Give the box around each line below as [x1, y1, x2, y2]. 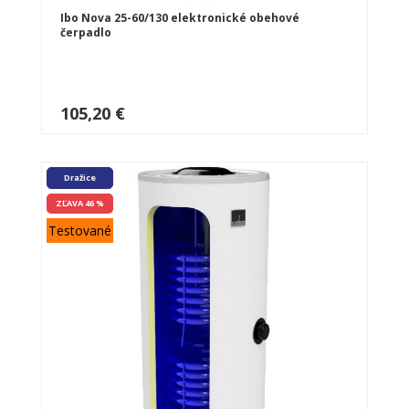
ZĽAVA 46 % [56, 196, 104, 209]
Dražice [64, 171, 96, 184]
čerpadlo [60, 24, 111, 40]
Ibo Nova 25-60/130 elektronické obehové [60, 9, 299, 26]
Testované [48, 221, 111, 239]
